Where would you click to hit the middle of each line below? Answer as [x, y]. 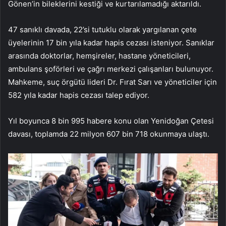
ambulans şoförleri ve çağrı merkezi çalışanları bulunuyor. [111, 69]
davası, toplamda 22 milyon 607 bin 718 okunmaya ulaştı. [109, 134]
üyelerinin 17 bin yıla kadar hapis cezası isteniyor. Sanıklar [111, 42]
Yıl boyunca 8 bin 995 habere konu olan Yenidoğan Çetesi [111, 121]
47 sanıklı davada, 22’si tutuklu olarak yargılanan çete [102, 29]
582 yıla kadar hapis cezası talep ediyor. [79, 95]
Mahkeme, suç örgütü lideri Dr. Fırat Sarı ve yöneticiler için [112, 82]
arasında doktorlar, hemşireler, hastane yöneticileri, [99, 55]
